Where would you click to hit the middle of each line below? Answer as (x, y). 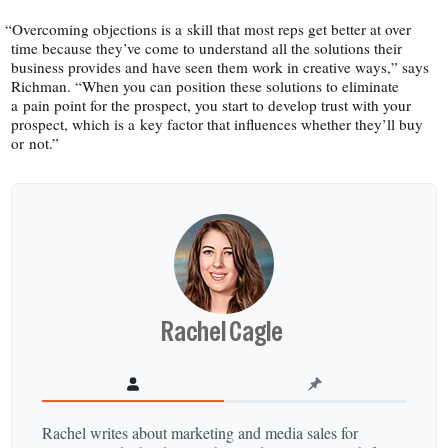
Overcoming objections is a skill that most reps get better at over (212, 29)
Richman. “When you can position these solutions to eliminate (205, 86)
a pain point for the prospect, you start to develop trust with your (211, 105)
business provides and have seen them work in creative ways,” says (220, 67)
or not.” (35, 143)
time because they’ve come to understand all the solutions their (207, 48)
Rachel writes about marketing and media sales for (200, 432)
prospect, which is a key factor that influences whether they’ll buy (217, 124)
